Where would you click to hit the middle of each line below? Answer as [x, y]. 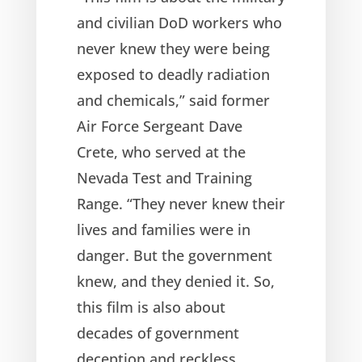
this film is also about [151, 307]
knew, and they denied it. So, [175, 281]
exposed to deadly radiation [173, 74]
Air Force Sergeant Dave [159, 126]
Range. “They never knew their [181, 203]
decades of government [158, 333]
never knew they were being [173, 48]
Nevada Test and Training [164, 177]
